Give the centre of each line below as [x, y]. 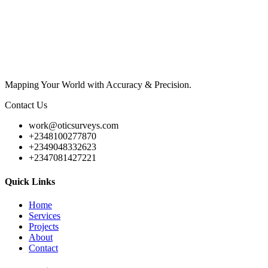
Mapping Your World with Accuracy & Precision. [98, 85]
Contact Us [26, 105]
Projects [44, 226]
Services [45, 215]
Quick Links [30, 181]
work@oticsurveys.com [74, 126]
